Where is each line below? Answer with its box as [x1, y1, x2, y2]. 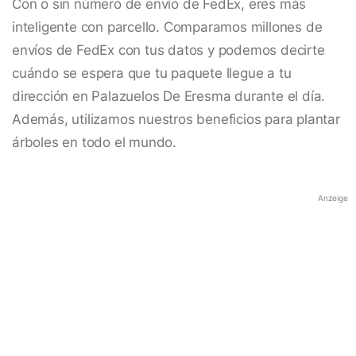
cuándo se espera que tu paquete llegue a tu [12, 65, 292, 82]
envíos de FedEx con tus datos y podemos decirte [12, 42, 325, 59]
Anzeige [318, 193, 348, 203]
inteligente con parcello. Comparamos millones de [12, 19, 323, 36]
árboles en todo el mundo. [12, 134, 177, 151]
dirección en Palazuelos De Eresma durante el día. [12, 88, 326, 105]
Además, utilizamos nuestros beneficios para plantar [12, 111, 340, 128]
